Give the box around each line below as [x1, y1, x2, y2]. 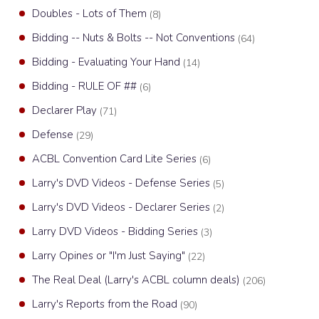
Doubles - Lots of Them [32, 6, 150, 21]
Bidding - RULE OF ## [32, 79, 140, 93]
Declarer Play [32, 103, 100, 117]
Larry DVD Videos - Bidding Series [32, 224, 201, 239]
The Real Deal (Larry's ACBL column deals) [32, 273, 243, 287]
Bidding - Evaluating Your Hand [32, 55, 183, 69]
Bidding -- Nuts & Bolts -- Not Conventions [32, 31, 238, 45]
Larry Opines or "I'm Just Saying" [32, 249, 188, 263]
